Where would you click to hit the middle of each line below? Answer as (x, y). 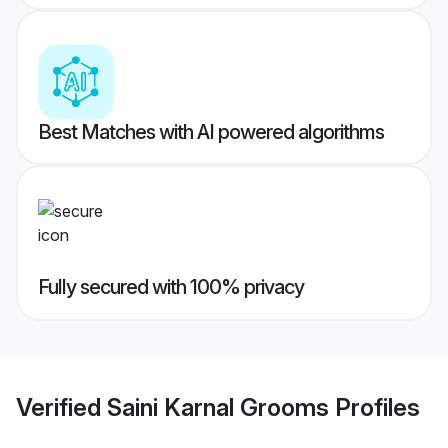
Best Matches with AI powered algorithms (211, 132)
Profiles (374, 407)
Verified (61, 407)
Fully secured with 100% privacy (171, 287)
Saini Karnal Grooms (218, 407)
